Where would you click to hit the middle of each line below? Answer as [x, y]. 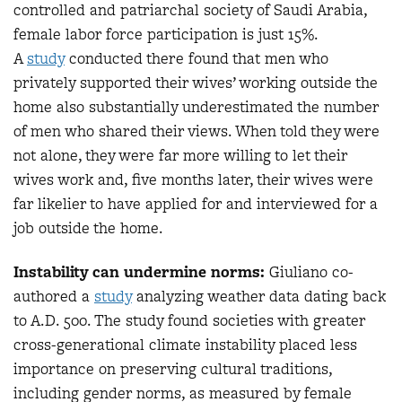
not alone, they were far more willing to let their [180, 155]
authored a [54, 296]
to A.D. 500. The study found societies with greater [189, 320]
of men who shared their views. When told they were [197, 131]
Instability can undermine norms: [139, 272]
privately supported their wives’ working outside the [196, 82]
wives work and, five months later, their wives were [193, 179]
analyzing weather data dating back [259, 296]
